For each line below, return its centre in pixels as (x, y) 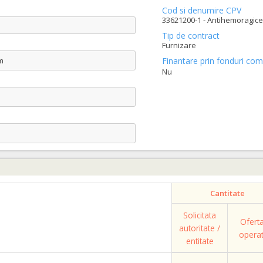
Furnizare (179, 45)
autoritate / (200, 228)
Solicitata (200, 215)
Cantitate (227, 193)
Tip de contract (190, 36)
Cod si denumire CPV (201, 10)
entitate (200, 241)
